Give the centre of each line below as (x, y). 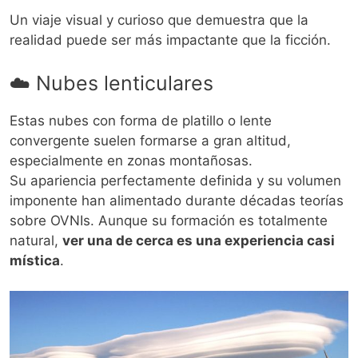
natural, (36, 240)
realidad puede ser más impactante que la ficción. (170, 40)
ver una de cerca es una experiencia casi (199, 240)
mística (35, 260)
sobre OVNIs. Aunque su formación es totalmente (169, 220)
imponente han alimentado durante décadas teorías (177, 200)
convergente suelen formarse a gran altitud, (150, 140)
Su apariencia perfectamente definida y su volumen (175, 180)
